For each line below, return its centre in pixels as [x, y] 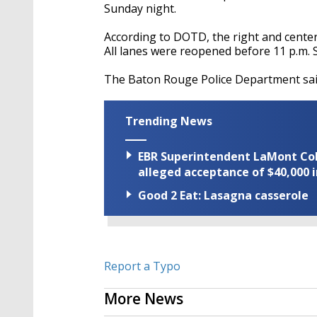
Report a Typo [142, 266]
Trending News [169, 121]
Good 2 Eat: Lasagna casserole [223, 196]
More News [144, 299]
